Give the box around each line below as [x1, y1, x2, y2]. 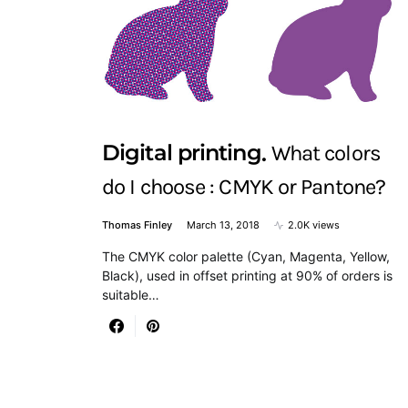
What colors [270, 139, 381, 166]
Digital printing [102, 138, 261, 166]
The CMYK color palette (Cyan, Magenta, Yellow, [102, 249, 390, 265]
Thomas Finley [102, 219, 172, 232]
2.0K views [288, 219, 340, 232]
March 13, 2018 [187, 219, 260, 232]
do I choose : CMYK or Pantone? [102, 174, 386, 200]
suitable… [102, 287, 159, 303]
